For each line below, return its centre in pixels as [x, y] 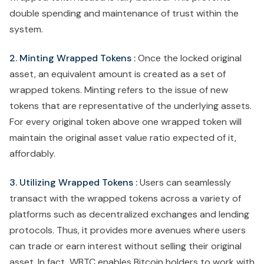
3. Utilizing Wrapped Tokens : [73, 183]
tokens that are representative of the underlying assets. [131, 106]
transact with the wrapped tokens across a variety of [125, 199]
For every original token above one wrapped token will [126, 122]
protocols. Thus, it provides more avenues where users [128, 230]
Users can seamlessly [184, 183]
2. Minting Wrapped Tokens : [72, 58]
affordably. [32, 154]
